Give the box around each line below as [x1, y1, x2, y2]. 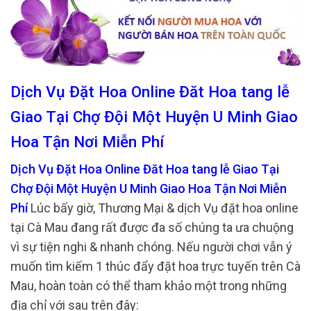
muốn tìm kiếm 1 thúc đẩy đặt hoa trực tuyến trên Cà [10, 258, 301, 274]
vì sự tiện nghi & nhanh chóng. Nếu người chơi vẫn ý [10, 239, 292, 254]
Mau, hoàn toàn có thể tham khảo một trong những [10, 278, 287, 293]
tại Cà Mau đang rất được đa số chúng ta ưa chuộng [10, 219, 294, 235]
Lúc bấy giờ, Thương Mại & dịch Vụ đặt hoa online [28, 200, 299, 215]
